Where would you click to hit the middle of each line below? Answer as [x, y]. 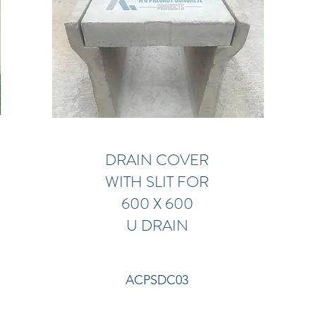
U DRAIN [157, 225]
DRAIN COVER [157, 160]
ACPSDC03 [157, 280]
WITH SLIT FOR [157, 182]
